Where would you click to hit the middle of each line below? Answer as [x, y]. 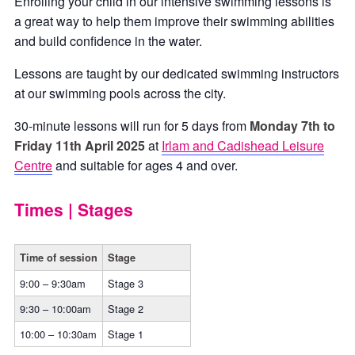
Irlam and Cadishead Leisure [243, 145]
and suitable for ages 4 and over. [145, 165]
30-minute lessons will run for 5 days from [132, 126]
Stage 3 [126, 283]
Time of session [59, 258]
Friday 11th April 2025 [80, 145]
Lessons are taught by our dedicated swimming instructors [177, 73]
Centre [33, 165]
